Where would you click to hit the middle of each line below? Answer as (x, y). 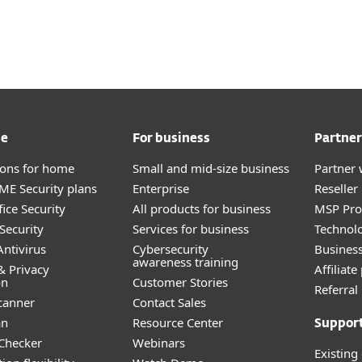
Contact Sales (169, 302)
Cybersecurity (170, 249)
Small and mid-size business (211, 168)
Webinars (159, 343)
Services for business (191, 229)
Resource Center (178, 322)
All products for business (202, 208)
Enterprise (161, 188)
